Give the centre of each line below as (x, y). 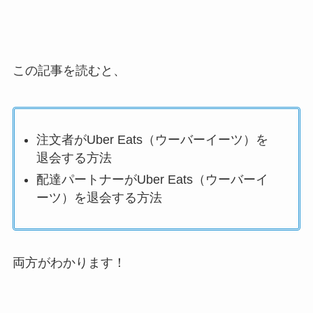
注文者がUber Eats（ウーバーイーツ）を (152, 140)
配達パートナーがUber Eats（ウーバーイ (152, 179)
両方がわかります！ (69, 263)
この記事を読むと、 (69, 71)
